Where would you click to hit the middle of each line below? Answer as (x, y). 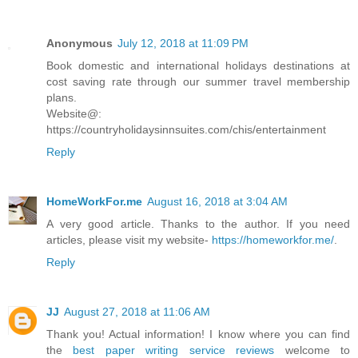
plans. (62, 98)
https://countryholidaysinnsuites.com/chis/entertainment (186, 130)
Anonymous (80, 44)
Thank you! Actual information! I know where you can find (198, 334)
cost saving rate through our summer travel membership (198, 82)
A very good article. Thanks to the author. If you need (198, 224)
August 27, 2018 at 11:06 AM (137, 312)
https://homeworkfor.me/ (273, 240)
